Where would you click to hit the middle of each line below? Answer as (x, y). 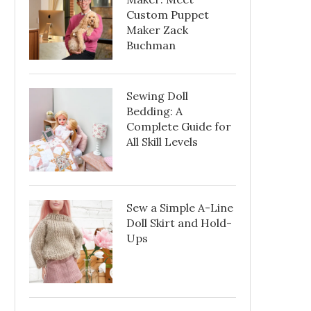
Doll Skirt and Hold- (179, 223)
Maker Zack (157, 30)
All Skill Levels (162, 142)
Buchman (151, 45)
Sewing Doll (157, 96)
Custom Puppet (168, 15)
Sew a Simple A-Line (180, 208)
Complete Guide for (179, 127)
